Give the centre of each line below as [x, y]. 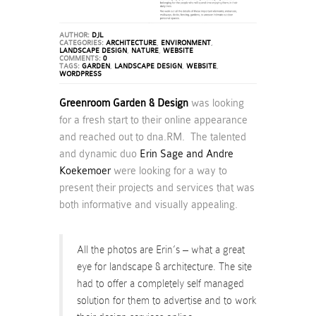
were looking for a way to [170, 170]
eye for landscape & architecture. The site [164, 266]
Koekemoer [86, 170]
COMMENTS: [81, 58]
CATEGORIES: [83, 42]
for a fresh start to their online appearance [153, 120]
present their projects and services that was [157, 187]
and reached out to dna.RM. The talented [153, 136]
